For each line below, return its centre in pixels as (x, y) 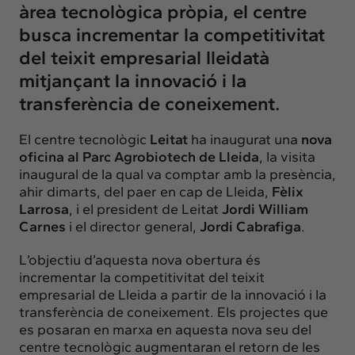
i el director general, (133, 226)
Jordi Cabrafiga (250, 226)
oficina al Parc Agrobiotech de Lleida (139, 157)
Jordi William (265, 209)
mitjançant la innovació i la (133, 80)
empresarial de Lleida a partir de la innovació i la (173, 294)
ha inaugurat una (244, 139)
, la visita (287, 157)
